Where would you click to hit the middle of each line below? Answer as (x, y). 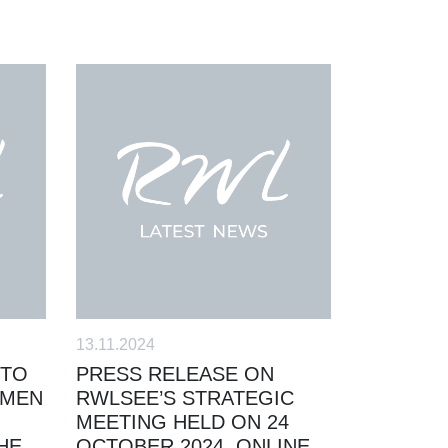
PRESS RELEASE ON (175, 373)
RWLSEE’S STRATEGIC (185, 397)
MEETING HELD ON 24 (182, 421)
